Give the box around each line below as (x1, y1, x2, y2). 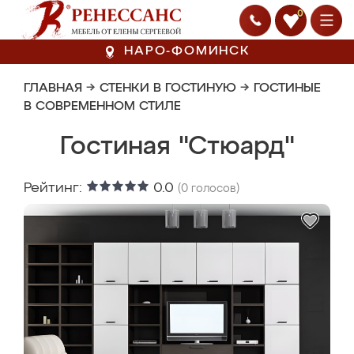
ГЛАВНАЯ (24, 82, 82, 95)
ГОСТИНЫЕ (254, 82, 321, 95)
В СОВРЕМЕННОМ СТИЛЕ (24, 100, 181, 113)
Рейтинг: (24, 181, 86, 195)
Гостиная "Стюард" (59, 134, 295, 160)
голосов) (188, 183, 239, 194)
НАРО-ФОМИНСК (124, 45, 250, 58)
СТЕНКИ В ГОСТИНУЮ (100, 82, 236, 95)
